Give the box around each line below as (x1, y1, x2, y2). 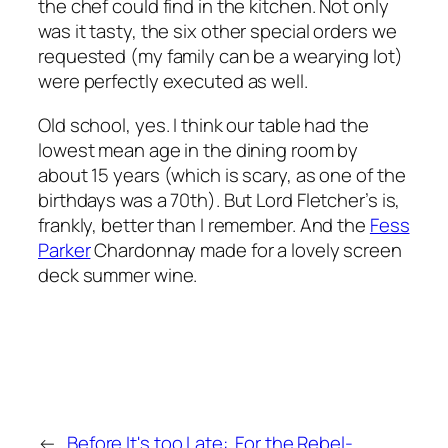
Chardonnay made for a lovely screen (90, 236, 402, 263)
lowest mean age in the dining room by (38, 136, 359, 163)
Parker (38, 236, 91, 263)
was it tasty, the (38, 18, 174, 45)
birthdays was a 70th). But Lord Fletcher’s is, (38, 186, 401, 213)
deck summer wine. (38, 261, 198, 288)
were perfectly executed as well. (38, 68, 308, 95)
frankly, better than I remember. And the (38, 211, 370, 238)
